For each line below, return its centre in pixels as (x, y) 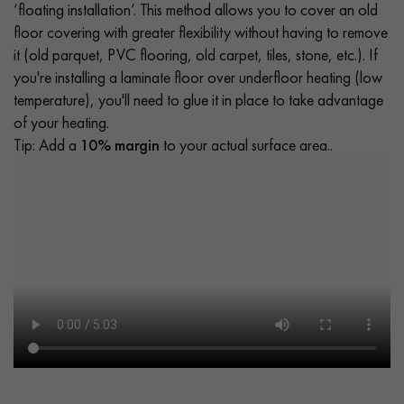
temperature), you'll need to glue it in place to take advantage (198, 99)
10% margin (120, 144)
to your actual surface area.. (246, 144)
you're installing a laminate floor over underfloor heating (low (198, 77)
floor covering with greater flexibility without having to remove (201, 32)
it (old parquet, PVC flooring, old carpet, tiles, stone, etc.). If (196, 54)
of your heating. (61, 122)
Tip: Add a (47, 144)
